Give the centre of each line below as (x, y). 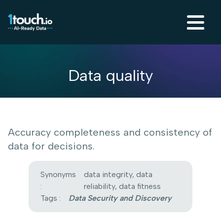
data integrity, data (118, 174)
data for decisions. (51, 146)
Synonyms (58, 174)
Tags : (50, 198)
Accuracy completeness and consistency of (110, 132)
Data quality (110, 75)
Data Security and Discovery (120, 198)
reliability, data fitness (122, 186)
